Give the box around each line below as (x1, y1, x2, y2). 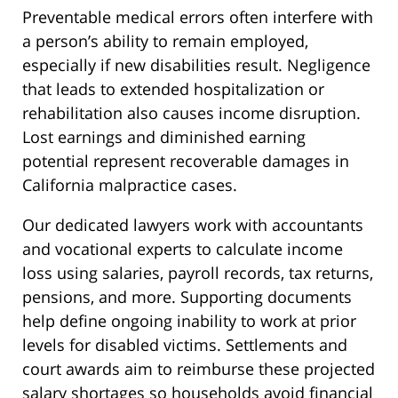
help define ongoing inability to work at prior (22, 310, 356, 332)
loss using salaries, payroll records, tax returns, (22, 262, 373, 284)
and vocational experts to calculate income (22, 238, 343, 260)
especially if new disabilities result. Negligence (22, 54, 370, 76)
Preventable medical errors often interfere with (22, 6, 373, 28)
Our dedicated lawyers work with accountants (22, 214, 363, 236)
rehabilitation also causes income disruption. (22, 102, 361, 124)
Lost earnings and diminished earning (22, 126, 306, 148)
